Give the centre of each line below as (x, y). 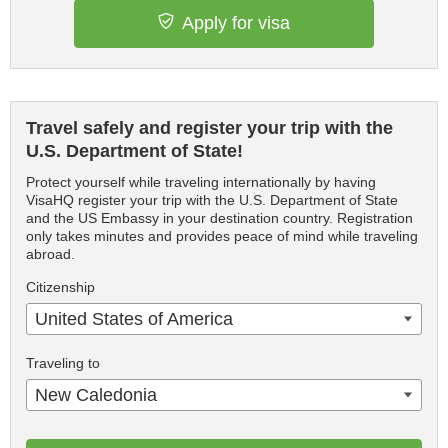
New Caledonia (96, 395)
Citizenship (60, 287)
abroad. (50, 254)
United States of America (134, 319)
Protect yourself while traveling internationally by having (201, 182)
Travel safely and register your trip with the (209, 128)
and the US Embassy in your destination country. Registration (219, 218)
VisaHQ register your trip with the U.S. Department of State (212, 200)
